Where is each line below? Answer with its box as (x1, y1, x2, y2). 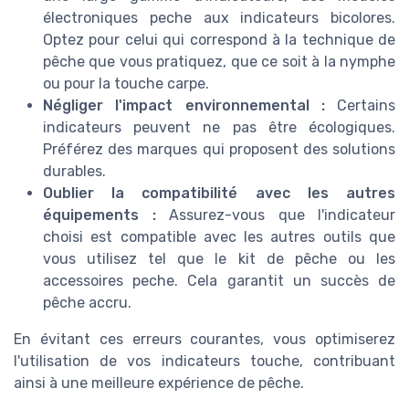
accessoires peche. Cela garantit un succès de (43, 271, 395, 289)
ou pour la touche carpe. (43, 74, 209, 92)
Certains (324, 96, 395, 114)
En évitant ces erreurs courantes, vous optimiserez (14, 330, 395, 348)
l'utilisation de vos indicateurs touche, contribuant (14, 351, 395, 370)
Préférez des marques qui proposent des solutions (43, 140, 395, 158)
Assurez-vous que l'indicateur (155, 205, 395, 224)
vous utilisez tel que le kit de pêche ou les (43, 249, 395, 267)
